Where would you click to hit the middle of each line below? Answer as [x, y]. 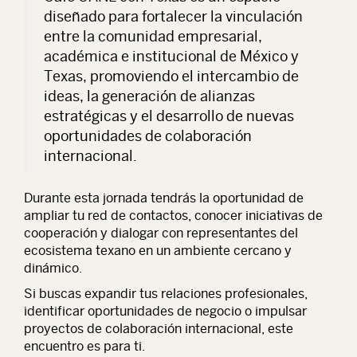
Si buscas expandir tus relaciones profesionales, [166, 293]
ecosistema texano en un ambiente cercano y [158, 250]
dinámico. [53, 268]
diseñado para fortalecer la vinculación [173, 16]
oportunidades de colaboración [148, 135]
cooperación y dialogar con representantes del [161, 233]
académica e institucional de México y [171, 56]
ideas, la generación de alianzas [149, 96]
